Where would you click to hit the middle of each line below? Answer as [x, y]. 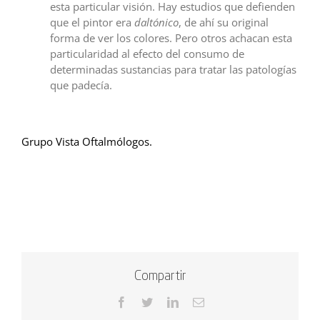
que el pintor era [92, 22]
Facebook [149, 302]
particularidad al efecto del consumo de [147, 54]
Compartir [160, 276]
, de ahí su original [224, 22]
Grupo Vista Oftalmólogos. [87, 142]
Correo [219, 302]
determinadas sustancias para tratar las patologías [173, 70]
